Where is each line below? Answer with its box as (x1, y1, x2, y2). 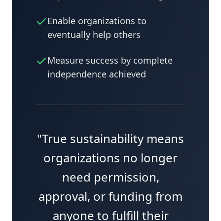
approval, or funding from (38, 188, 183, 204)
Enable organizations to (47, 15, 147, 27)
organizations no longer (43, 149, 178, 166)
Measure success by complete (47, 54, 173, 66)
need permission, (62, 169, 159, 185)
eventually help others (47, 29, 141, 40)
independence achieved (47, 68, 146, 80)
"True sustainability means (37, 130, 184, 147)
